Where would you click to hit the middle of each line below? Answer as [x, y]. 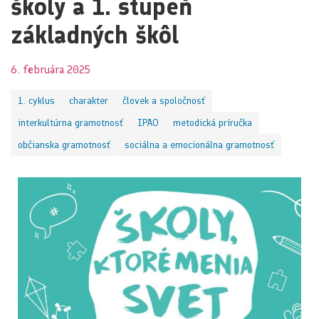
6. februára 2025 [51, 70]
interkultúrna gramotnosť [70, 123]
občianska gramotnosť [64, 145]
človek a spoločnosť [164, 101]
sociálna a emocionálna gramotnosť [199, 145]
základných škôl [95, 36]
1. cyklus [36, 101]
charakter [89, 101]
